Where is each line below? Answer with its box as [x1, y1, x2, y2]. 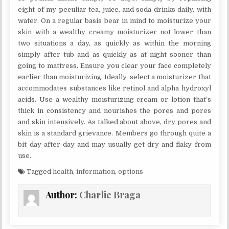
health [53, 168, 74, 175]
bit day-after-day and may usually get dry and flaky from [18, 141, 211, 148]
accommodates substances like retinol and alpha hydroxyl [18, 84, 211, 92]
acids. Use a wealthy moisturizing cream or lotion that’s [18, 96, 211, 103]
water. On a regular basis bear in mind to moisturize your [18, 17, 211, 25]
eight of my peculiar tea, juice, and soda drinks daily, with [18, 6, 211, 13]
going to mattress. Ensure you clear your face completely [18, 62, 211, 70]
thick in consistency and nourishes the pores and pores [18, 107, 211, 114]
